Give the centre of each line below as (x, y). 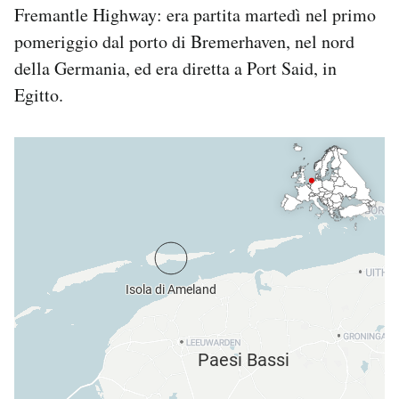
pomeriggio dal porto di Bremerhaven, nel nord (184, 41)
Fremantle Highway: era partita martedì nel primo (195, 14)
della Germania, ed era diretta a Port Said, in (175, 68)
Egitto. (39, 94)
